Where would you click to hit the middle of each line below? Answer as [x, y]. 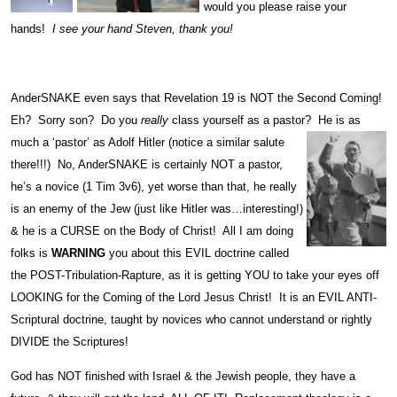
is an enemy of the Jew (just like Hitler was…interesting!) [157, 208]
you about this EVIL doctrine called [197, 253]
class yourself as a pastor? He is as [265, 120]
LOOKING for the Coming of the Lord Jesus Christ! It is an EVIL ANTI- [194, 297]
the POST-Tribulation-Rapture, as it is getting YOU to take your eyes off [195, 275]
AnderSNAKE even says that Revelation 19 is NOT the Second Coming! [198, 97]
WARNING [78, 253]
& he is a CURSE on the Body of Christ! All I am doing [152, 230]
